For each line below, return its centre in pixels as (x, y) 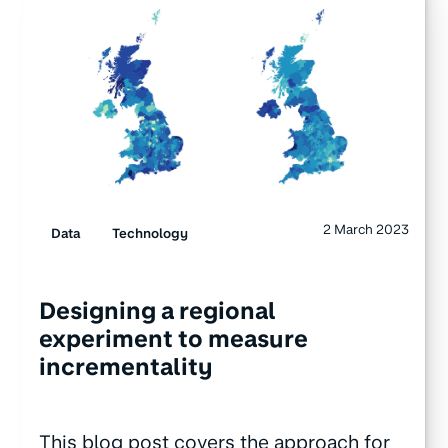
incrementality (125, 366)
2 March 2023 (366, 229)
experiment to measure (173, 338)
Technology (149, 233)
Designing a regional (157, 310)
